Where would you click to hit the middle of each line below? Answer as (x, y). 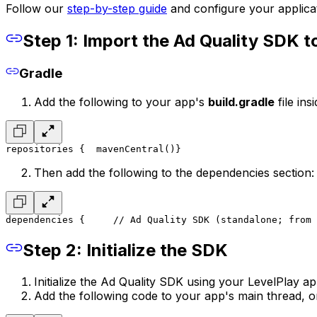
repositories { (45, 149)
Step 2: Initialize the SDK (125, 250)
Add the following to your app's (121, 102)
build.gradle (241, 102)
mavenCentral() (136, 149)
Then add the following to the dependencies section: (174, 172)
